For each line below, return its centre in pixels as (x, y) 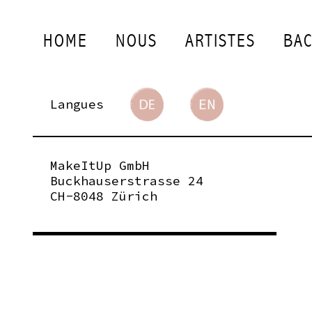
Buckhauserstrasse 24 (127, 181)
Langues (77, 104)
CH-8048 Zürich (104, 196)
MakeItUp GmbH (100, 165)
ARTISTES (220, 41)
